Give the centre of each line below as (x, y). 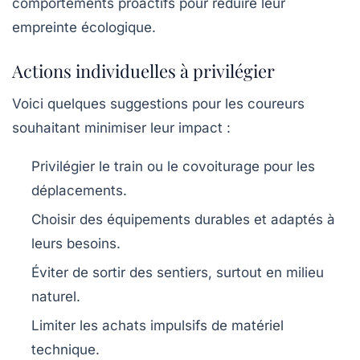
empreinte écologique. (84, 27)
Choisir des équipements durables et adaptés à (183, 219)
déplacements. (79, 190)
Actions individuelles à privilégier (143, 71)
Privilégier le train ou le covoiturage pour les (173, 166)
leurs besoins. (76, 243)
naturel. (56, 297)
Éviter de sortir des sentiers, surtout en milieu (178, 272)
